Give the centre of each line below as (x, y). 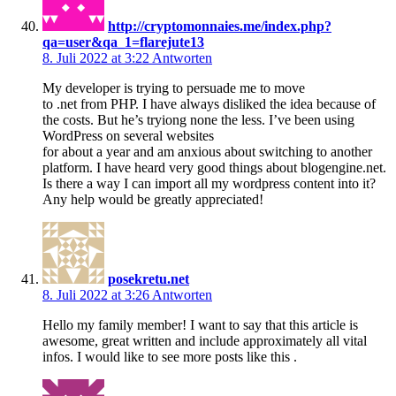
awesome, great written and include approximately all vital (205, 340)
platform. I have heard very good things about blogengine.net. (214, 167)
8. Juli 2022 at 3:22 (97, 57)
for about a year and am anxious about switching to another (207, 151)
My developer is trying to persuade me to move (174, 88)
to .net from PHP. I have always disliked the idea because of (209, 103)
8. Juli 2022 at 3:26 (97, 294)
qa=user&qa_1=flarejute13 (123, 42)
